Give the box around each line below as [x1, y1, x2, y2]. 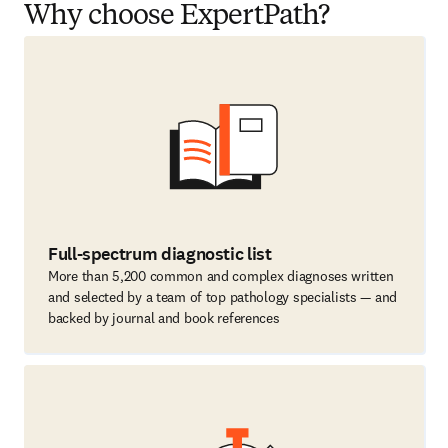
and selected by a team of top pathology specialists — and [48, 288, 398, 306]
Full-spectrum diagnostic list [48, 242, 272, 266]
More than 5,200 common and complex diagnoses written [48, 267, 394, 285]
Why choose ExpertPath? [24, 3, 330, 31]
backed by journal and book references [48, 309, 280, 327]
